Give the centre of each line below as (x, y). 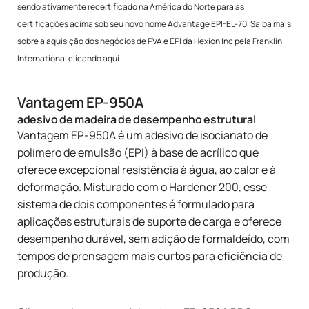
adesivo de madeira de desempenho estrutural (137, 120)
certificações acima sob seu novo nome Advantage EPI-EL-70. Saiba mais (154, 24)
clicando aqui (94, 59)
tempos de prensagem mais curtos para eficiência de (150, 256)
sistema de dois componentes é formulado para (136, 205)
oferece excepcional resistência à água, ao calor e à (147, 170)
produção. (43, 273)
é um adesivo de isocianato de (192, 136)
